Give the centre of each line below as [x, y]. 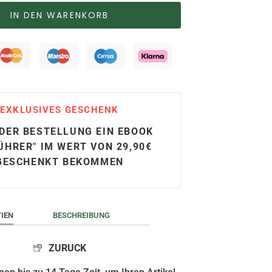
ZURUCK [66, 248]
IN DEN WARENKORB [59, 15]
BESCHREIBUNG [81, 215]
